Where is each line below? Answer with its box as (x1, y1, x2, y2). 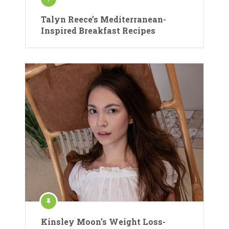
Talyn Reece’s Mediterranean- (41, 14, 166, 25)
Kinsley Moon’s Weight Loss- (41, 216, 166, 227)
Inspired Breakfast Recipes (41, 25, 155, 36)
